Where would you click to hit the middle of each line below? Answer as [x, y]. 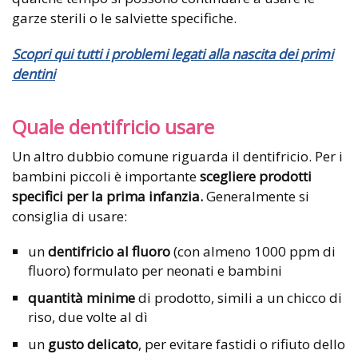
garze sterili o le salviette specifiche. [124, 18]
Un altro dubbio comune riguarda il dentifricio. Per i [177, 156]
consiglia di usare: [70, 216]
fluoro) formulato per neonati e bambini [155, 270]
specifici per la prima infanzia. [107, 196]
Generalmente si [256, 196]
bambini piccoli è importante [104, 176]
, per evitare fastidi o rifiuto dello [242, 344]
